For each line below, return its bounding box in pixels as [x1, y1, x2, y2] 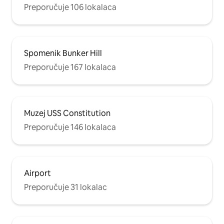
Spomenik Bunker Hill [24, 47, 102, 58]
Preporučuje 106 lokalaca [24, 1, 116, 12]
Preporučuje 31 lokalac [24, 181, 107, 192]
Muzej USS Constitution [24, 107, 110, 118]
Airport [24, 167, 51, 178]
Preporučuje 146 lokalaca [24, 121, 116, 132]
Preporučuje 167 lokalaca [24, 61, 116, 72]
